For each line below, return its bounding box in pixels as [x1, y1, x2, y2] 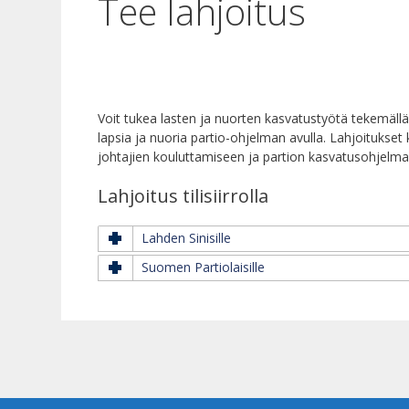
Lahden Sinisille [142, 229, 232, 247]
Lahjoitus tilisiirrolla [98, 184, 269, 209]
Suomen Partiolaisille [142, 258, 266, 277]
